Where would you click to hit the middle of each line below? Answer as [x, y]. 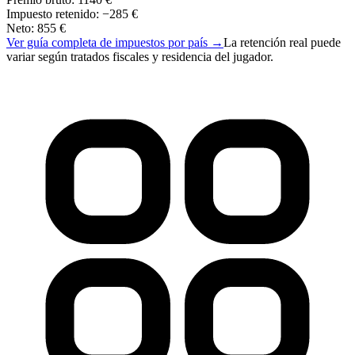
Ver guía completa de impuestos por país [107, 42]
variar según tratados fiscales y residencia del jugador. [140, 56]
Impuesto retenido [51, 13]
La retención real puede [282, 42]
